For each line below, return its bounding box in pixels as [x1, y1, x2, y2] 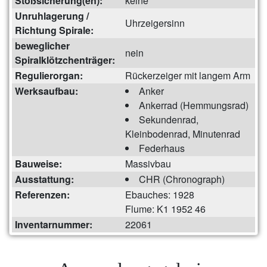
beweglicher [15, 38, 70, 52]
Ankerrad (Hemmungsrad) [139, 98, 249, 112]
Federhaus [139, 141, 185, 155]
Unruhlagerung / [15, 8, 89, 23]
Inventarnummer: [15, 217, 92, 231]
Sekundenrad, [139, 112, 198, 126]
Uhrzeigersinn [125, 15, 185, 30]
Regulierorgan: [15, 68, 83, 82]
